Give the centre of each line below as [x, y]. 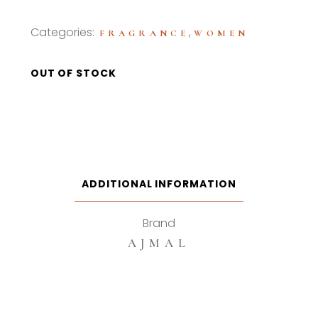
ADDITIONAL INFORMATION [159, 184]
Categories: [64, 33]
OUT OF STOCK [73, 73]
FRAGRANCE [144, 34]
